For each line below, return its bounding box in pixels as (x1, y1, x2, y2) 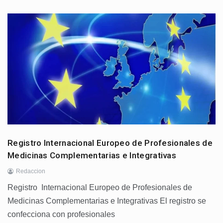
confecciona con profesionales (7, 210, 115, 219)
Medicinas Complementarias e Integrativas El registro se (7, 197, 206, 206)
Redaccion (16, 168, 45, 175)
